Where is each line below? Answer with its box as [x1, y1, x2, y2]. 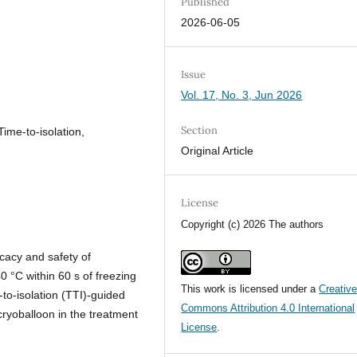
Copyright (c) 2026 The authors [181, 218, 324, 230]
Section [181, 123, 218, 137]
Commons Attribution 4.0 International [181, 301, 355, 314]
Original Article [181, 143, 254, 157]
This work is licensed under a [181, 282, 320, 295]
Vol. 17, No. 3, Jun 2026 [181, 88, 303, 101]
